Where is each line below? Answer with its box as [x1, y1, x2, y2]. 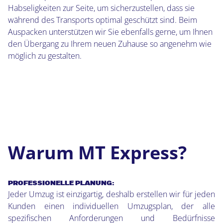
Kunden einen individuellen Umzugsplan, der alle [8, 201, 215, 212]
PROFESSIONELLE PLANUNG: [8, 179, 116, 188]
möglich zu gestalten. [8, 50, 82, 62]
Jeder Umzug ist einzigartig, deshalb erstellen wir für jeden [8, 189, 215, 200]
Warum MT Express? [8, 140, 187, 165]
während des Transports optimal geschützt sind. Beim [8, 14, 197, 26]
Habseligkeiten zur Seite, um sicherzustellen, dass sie [8, 2, 195, 14]
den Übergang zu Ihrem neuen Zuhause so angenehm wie [8, 38, 212, 50]
